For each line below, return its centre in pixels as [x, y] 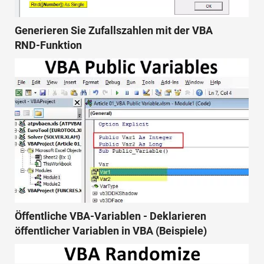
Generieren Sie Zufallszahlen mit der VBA [114, 30]
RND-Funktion [48, 45]
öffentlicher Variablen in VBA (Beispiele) [111, 230]
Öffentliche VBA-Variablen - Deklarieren [110, 216]
